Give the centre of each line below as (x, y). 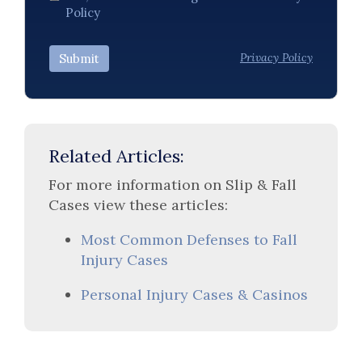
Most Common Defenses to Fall (189, 239)
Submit (79, 59)
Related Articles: (116, 156)
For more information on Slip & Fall (173, 184)
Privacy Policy (276, 57)
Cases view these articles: (138, 204)
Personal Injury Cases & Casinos (194, 294)
